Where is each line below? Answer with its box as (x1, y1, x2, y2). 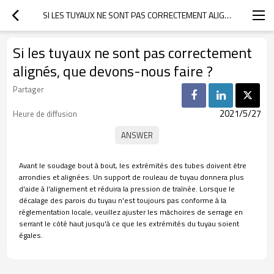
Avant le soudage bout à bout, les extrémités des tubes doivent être (19, 160, 246, 171)
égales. (19, 229, 43, 241)
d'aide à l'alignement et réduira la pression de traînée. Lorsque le (19, 183, 235, 194)
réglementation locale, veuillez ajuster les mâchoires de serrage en (19, 206, 243, 218)
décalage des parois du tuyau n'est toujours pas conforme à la (19, 194, 226, 206)
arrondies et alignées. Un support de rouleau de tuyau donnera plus (19, 171, 244, 183)
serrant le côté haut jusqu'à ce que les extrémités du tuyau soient (19, 218, 239, 229)
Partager (13, 83, 44, 95)
